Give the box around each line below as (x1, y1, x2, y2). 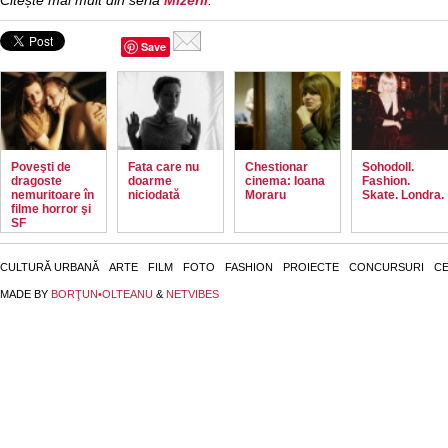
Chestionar (245, 160, 308, 174)
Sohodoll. (362, 160, 414, 174)
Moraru (245, 188, 286, 202)
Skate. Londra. (362, 188, 444, 202)
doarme (128, 174, 172, 188)
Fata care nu (128, 160, 199, 174)
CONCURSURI (349, 261, 424, 273)
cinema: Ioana (245, 174, 325, 188)
